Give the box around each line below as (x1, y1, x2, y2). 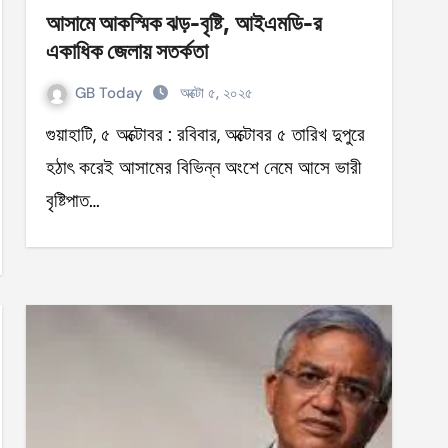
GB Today (75, 83, 147, 103)
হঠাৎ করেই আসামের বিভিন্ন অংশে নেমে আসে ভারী (46, 155, 361, 180)
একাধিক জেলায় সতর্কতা (46, 38, 208, 64)
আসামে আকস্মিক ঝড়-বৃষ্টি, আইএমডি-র (46, 10, 322, 36)
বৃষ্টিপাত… (46, 188, 100, 213)
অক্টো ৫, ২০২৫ (180, 83, 253, 103)
